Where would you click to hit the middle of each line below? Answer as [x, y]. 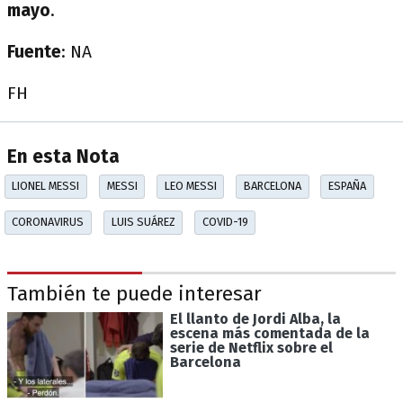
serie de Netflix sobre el [251, 347]
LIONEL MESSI [46, 186]
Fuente [34, 52]
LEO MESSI [190, 186]
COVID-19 [225, 222]
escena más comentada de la [269, 333]
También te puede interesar [134, 294]
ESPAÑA [347, 186]
